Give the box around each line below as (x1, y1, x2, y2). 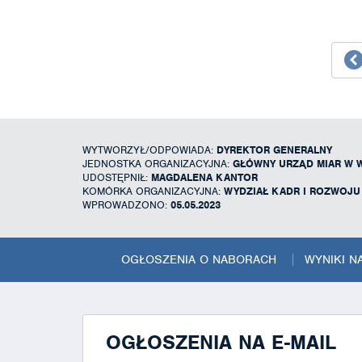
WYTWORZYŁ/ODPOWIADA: (82, 142, 217, 157)
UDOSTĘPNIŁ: (82, 170, 151, 184)
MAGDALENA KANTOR (151, 170, 258, 184)
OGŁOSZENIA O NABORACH (120, 251, 276, 267)
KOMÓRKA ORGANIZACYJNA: (82, 183, 224, 198)
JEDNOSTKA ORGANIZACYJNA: (82, 156, 233, 170)
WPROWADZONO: (82, 197, 170, 212)
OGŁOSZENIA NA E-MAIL (106, 329, 336, 355)
